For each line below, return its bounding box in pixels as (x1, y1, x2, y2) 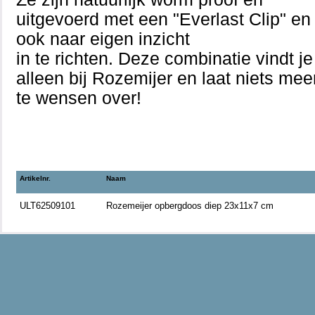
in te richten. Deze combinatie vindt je (16, 49, 313, 68)
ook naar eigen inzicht (16, 30, 190, 49)
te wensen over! (16, 89, 141, 108)
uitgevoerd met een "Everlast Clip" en (16, 10, 311, 29)
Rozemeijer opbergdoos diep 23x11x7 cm (106, 200, 274, 211)
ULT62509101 (20, 200, 75, 211)
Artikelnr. (20, 174, 51, 182)
